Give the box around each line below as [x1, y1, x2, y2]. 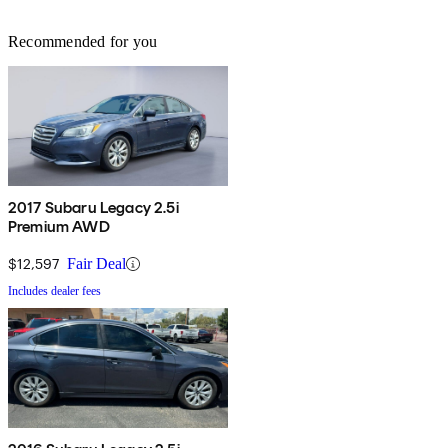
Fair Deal [67, 255, 126, 273]
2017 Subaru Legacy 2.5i [8, 198, 179, 218]
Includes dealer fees [8, 284, 101, 299]
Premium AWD [8, 217, 110, 237]
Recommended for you [8, 33, 158, 51]
